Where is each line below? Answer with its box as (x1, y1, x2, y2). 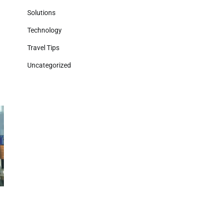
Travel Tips (27, 44, 59, 52)
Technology (27, 26, 62, 34)
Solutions (27, 9, 55, 17)
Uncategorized (27, 61, 71, 69)
